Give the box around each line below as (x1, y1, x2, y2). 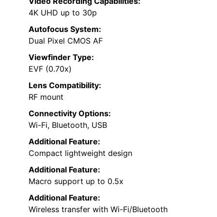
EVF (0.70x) (29, 64, 72, 74)
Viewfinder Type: (29, 52, 94, 62)
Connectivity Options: (29, 108, 111, 119)
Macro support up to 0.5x (29, 176, 124, 186)
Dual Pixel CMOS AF (29, 36, 103, 46)
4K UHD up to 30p (29, 8, 97, 18)
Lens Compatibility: (29, 80, 101, 91)
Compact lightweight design (29, 148, 132, 158)
